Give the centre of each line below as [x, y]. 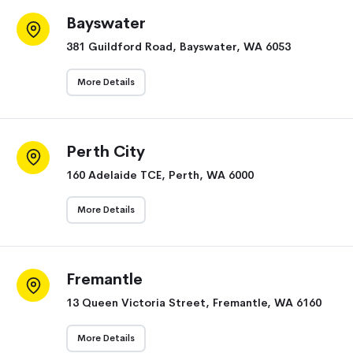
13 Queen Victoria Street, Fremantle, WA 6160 [194, 303]
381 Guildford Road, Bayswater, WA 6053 [178, 47]
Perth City [106, 151]
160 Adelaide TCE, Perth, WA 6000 [160, 175]
